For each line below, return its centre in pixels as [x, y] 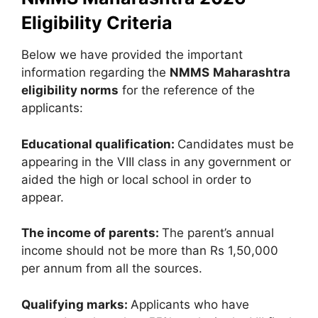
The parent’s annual [218, 233]
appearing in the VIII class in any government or [156, 161]
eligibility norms [70, 90]
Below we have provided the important [132, 55]
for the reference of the [187, 90]
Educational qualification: [99, 144]
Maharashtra [252, 72]
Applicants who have [190, 304]
